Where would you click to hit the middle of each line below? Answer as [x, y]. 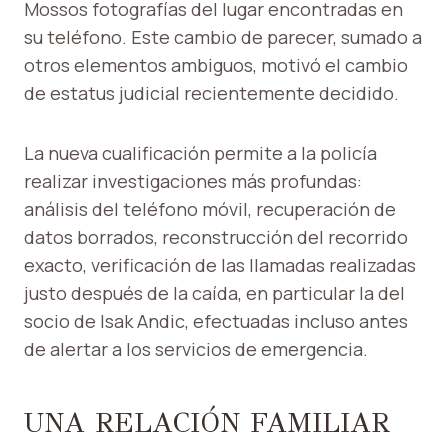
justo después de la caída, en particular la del [214, 293]
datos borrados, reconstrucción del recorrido [216, 237]
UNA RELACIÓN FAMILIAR [207, 423]
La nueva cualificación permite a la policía [200, 153]
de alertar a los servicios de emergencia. [196, 349]
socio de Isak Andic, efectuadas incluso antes [216, 321]
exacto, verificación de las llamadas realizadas [220, 265]
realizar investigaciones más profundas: [193, 181]
